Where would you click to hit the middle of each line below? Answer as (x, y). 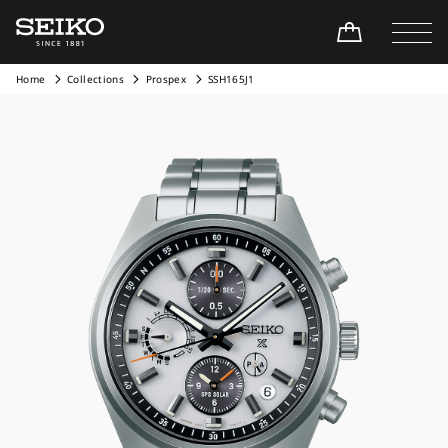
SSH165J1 (231, 79)
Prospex (166, 79)
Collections (95, 79)
